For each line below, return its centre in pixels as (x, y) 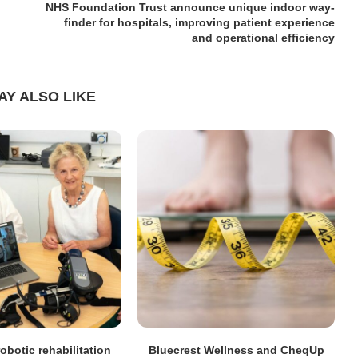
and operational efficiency (263, 37)
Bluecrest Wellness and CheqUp (236, 350)
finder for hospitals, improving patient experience (199, 22)
